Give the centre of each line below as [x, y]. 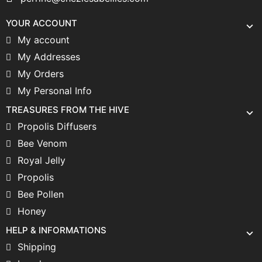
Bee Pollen [41, 194]
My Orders [41, 73]
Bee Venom [42, 143]
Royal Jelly [42, 160]
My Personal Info [55, 90]
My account [44, 39]
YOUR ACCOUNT [42, 23]
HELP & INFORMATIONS [56, 230]
